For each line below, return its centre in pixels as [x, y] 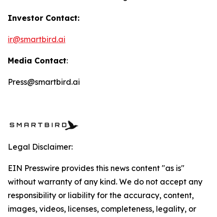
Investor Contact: [44, 18]
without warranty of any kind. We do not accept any [105, 182]
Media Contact [37, 61]
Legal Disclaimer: [40, 147]
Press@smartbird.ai [44, 82]
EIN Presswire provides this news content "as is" [96, 168]
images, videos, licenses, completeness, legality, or [102, 209]
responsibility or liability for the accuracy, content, [101, 195]
